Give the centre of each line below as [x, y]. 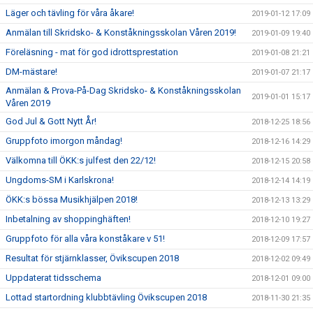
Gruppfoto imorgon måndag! [64, 141]
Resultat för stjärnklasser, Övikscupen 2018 [92, 258]
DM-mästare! [31, 72]
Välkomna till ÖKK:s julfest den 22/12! [81, 160]
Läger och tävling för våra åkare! [70, 13]
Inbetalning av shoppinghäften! [68, 219]
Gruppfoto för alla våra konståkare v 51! [85, 239]
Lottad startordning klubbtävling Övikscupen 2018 [106, 297]
